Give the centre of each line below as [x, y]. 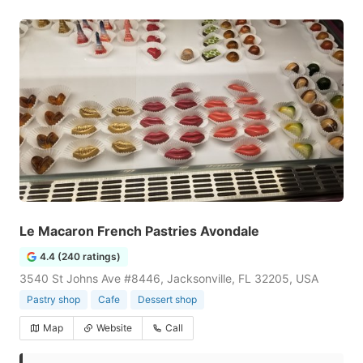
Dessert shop [167, 299]
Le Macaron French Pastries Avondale [139, 231]
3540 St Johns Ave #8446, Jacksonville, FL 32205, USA [169, 278]
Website [114, 328]
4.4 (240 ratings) [80, 256]
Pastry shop [53, 299]
